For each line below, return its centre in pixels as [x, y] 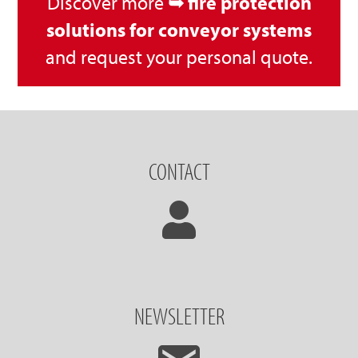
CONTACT [179, 171]
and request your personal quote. [179, 56]
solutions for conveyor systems [179, 29]
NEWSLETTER [179, 315]
